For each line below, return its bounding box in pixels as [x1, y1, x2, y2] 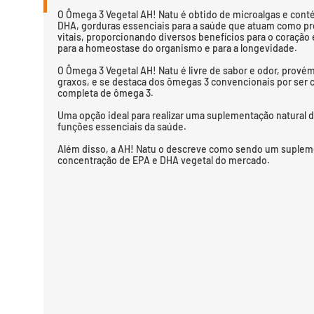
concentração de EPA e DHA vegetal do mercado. [57, 154, 270, 166]
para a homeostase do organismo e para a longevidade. [57, 42, 297, 54]
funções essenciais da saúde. [57, 121, 186, 132]
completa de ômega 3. [57, 87, 153, 99]
